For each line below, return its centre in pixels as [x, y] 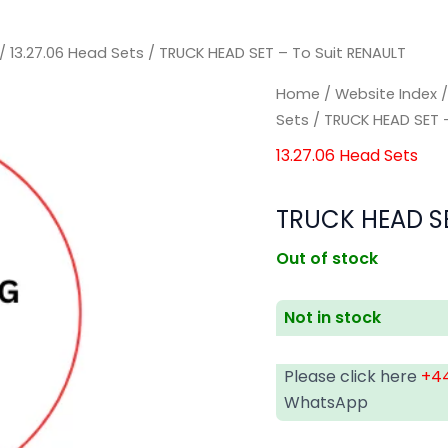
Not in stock [333, 317]
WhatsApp [326, 402]
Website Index [386, 93]
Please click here [353, 376]
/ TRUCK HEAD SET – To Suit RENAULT [275, 53]
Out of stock [327, 258]
